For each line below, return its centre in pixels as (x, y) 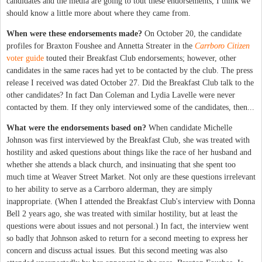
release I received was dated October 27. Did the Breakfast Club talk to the (130, 82)
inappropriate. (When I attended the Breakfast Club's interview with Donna (131, 201)
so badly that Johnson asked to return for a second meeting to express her (127, 238)
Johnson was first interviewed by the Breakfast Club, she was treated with (128, 140)
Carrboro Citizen (222, 46)
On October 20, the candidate (192, 33)
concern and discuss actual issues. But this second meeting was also (117, 250)
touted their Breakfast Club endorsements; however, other (140, 58)
